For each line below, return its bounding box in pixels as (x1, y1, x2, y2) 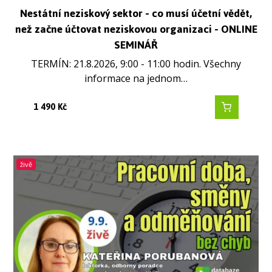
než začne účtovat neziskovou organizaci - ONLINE (15, 18, 257, 39)
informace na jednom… (84, 71, 188, 85)
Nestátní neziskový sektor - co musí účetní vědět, (20, 2, 252, 24)
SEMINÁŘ (114, 34, 158, 55)
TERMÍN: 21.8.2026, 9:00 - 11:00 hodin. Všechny (31, 56, 241, 70)
